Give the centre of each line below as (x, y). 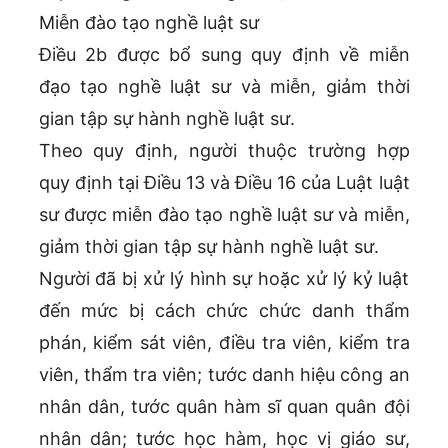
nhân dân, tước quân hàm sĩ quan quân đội (224, 407)
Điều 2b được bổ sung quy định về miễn (224, 55)
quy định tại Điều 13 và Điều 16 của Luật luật (224, 183)
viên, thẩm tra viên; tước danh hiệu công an (224, 375)
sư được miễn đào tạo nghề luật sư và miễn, (224, 215)
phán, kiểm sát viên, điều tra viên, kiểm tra (224, 343)
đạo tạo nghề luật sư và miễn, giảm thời (224, 87)
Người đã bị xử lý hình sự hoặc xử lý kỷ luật (224, 279)
